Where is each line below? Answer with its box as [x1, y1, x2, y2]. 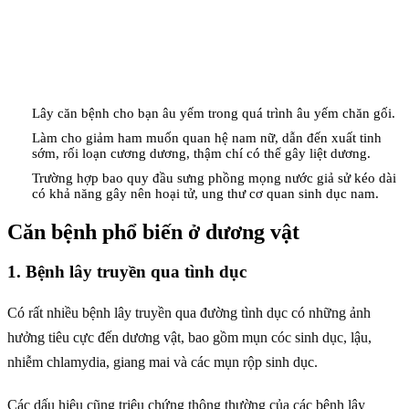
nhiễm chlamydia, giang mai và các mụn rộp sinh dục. [7, 354, 318, 371]
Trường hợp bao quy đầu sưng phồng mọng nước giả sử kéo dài [32, 170, 396, 185]
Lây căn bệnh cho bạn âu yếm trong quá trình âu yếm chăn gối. [32, 105, 395, 121]
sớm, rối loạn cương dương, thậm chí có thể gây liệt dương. [32, 145, 371, 161]
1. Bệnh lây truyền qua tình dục [7, 262, 246, 282]
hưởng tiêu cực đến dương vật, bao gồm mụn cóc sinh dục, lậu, [7, 330, 372, 346]
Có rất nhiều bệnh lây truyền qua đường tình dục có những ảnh [7, 305, 371, 321]
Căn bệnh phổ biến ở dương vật [7, 219, 299, 244]
